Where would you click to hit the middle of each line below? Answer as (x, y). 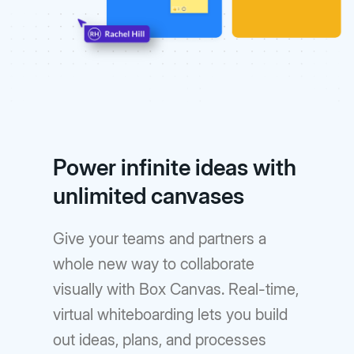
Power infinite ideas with (175, 168)
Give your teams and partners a (160, 239)
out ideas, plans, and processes (160, 340)
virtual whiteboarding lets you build (171, 315)
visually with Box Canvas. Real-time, (176, 290)
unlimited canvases (149, 196)
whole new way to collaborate (154, 264)
